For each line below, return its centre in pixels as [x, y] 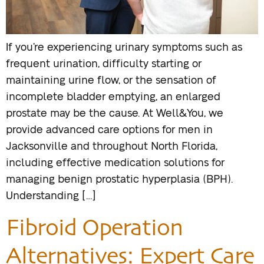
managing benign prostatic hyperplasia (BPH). [119, 180]
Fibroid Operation [94, 227]
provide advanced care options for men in [109, 131]
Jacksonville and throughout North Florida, [112, 147]
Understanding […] [51, 197]
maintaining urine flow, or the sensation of [111, 81]
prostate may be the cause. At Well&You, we [115, 114]
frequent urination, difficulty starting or [104, 65]
